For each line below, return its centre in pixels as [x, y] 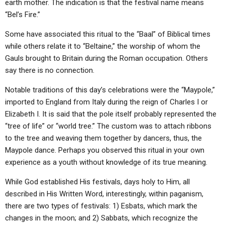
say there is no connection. [50, 70]
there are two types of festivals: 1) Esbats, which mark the [101, 206]
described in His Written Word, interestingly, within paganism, [104, 194]
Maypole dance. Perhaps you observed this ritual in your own [105, 150]
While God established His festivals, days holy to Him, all [97, 182]
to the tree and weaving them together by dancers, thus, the [103, 138]
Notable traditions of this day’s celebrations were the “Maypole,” [110, 90]
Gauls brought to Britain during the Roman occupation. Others [106, 58]
